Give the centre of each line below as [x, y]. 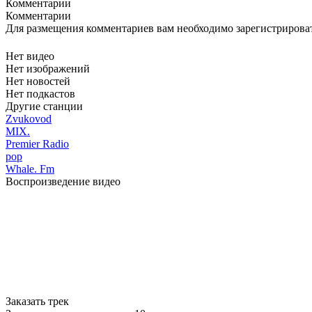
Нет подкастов [40, 94]
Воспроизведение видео [63, 182]
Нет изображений [48, 69]
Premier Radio [37, 144]
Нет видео [30, 56]
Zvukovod [29, 119]
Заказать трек [37, 302]
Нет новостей [38, 81]
